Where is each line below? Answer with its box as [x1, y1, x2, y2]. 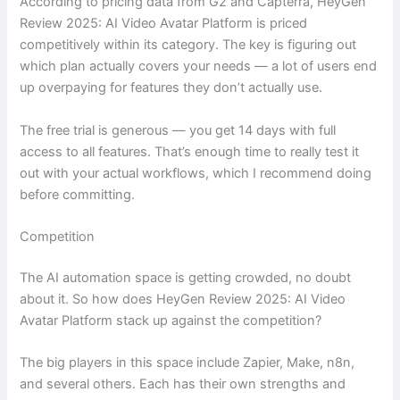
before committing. [20, 186, 136, 203]
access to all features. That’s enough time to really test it [20, 143, 360, 160]
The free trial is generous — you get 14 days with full [20, 121, 337, 138]
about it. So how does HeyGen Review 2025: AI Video [20, 290, 346, 307]
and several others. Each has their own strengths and [20, 376, 346, 393]
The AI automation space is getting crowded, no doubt [20, 269, 352, 286]
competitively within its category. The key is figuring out [20, 37, 357, 54]
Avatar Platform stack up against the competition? [20, 312, 322, 329]
